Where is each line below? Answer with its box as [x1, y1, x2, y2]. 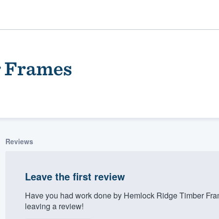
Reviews [5, 136, 33, 146]
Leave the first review [24, 169, 125, 183]
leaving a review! [24, 200, 84, 212]
